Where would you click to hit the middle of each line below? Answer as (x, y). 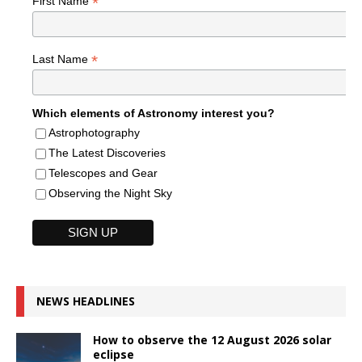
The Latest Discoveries (107, 153)
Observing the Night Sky (110, 194)
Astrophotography (94, 133)
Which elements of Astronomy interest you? (154, 114)
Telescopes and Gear (103, 173)
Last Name (62, 59)
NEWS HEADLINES (86, 301)
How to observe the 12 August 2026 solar (212, 339)
